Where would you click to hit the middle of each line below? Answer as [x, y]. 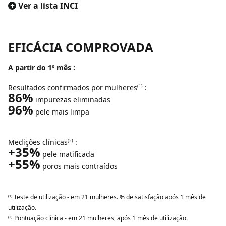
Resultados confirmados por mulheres [73, 88]
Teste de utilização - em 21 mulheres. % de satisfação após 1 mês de [109, 197]
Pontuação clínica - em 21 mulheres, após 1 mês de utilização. [101, 218]
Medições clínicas [38, 142]
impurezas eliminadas [72, 100]
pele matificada [67, 154]
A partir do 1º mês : [42, 67]
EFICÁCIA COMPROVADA [81, 47]
